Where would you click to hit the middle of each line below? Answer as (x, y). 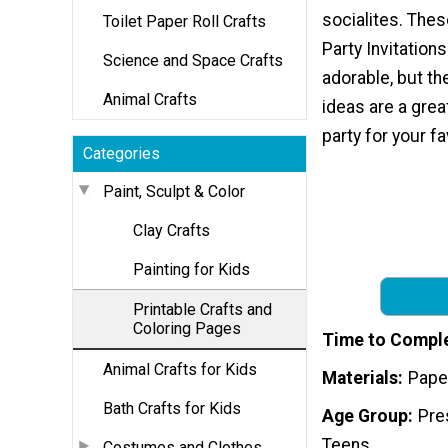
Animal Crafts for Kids (180, 369)
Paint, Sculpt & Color (174, 191)
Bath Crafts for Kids (172, 408)
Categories (121, 153)
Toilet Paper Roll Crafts (184, 21)
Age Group (365, 415)
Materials (360, 377)
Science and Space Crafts (193, 60)
